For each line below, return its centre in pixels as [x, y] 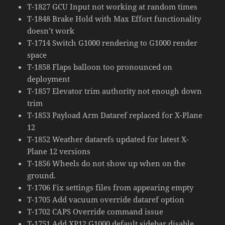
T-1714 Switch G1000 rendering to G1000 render [113, 42]
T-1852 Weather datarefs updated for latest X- [108, 139]
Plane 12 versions [59, 151]
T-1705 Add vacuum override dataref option [106, 199]
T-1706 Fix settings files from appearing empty [110, 187]
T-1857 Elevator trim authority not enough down [115, 91]
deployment [49, 79]
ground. [42, 175]
